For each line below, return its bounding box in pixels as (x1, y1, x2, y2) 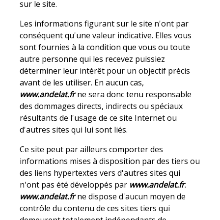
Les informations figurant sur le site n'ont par (20, 18, 189, 29)
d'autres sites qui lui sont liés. (20, 124, 128, 136)
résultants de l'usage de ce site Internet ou (20, 112, 177, 124)
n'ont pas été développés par (20, 179, 130, 191)
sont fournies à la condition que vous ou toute (20, 42, 191, 53)
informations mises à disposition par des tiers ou (20, 156, 200, 167)
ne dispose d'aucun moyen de (75, 191, 186, 202)
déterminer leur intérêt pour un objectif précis (20, 65, 191, 77)
